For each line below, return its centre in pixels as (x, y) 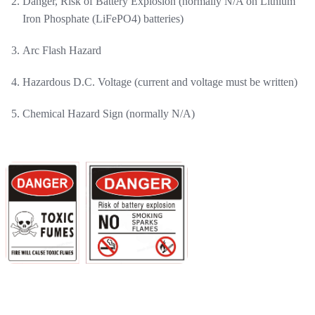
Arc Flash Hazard (62, 50)
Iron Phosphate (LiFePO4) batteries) (103, 18)
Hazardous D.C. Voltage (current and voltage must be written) (160, 82)
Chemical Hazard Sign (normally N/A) (109, 113)
